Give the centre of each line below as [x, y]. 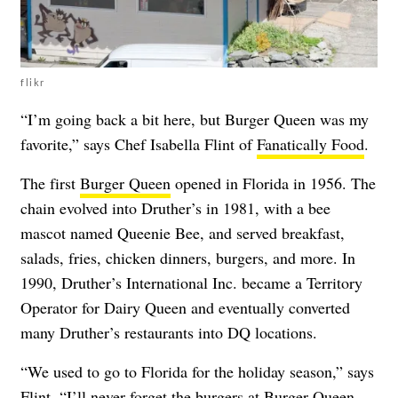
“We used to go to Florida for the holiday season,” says [197, 371]
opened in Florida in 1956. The [273, 183]
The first [50, 183]
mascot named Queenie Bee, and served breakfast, [183, 232]
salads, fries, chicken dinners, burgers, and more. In [188, 257]
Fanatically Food [310, 143]
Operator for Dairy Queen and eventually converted [185, 307]
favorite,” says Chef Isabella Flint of [139, 143]
